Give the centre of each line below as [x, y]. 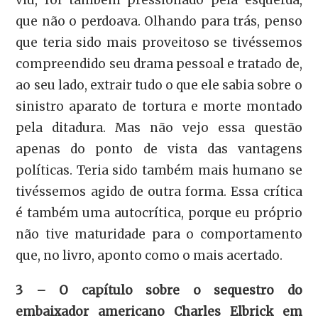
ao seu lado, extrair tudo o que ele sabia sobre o [159, 86]
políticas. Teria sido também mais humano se [159, 171]
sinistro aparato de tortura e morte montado [159, 107]
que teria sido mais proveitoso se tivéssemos [159, 43]
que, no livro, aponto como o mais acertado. [149, 256]
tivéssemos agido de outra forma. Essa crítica [159, 192]
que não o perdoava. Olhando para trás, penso [159, 22]
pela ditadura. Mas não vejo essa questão [159, 128]
